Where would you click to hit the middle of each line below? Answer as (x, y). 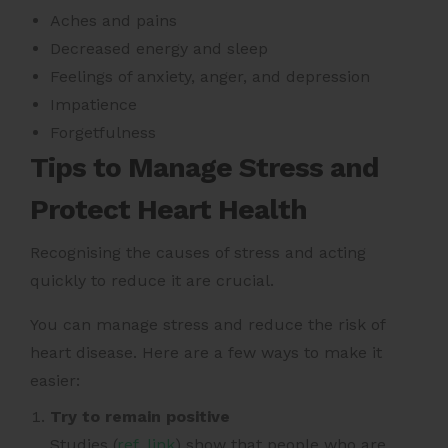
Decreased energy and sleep (159, 49)
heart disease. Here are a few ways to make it (206, 353)
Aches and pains (113, 21)
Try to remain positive (140, 417)
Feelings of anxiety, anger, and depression (210, 77)
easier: (57, 381)
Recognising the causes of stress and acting (198, 253)
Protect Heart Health (168, 210)
